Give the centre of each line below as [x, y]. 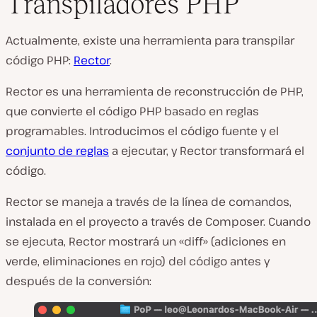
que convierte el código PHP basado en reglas [132, 111]
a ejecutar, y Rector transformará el [207, 151]
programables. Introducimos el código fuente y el [142, 131]
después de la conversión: [79, 281]
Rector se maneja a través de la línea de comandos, [149, 202]
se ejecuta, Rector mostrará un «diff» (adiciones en [146, 242]
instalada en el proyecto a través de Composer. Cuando [158, 222]
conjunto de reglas [57, 151]
